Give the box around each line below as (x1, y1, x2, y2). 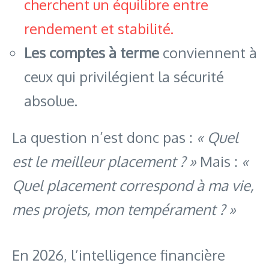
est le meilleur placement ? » (12, 152, 196, 171)
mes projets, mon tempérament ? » (12, 200, 236, 219)
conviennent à (159, 43, 257, 62)
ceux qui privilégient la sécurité (24, 67, 224, 86)
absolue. (24, 91, 77, 110)
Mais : (196, 152, 241, 171)
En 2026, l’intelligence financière (12, 246, 225, 265)
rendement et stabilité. (24, 19, 174, 38)
